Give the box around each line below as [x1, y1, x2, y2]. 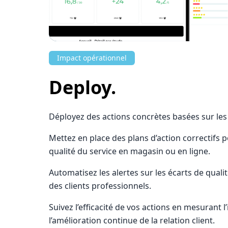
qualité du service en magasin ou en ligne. [49, 146, 210, 157]
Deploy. [49, 75, 116, 100]
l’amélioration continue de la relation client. [49, 215, 215, 226]
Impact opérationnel [57, 53, 127, 63]
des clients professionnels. [49, 180, 151, 191]
